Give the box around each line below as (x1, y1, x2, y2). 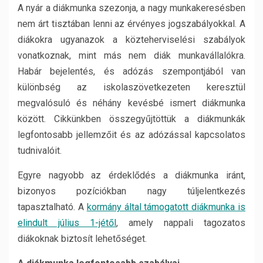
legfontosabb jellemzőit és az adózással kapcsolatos (18, 129, 245, 140)
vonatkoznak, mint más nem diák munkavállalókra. (18, 50, 245, 61)
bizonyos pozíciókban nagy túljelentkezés (18, 186, 245, 197)
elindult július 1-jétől (18, 217, 116, 228)
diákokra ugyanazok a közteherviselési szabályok (18, 34, 245, 45)
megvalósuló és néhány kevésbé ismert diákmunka (18, 97, 245, 109)
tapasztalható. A (18, 201, 87, 213)
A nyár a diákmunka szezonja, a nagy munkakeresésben (18, 2, 245, 14)
